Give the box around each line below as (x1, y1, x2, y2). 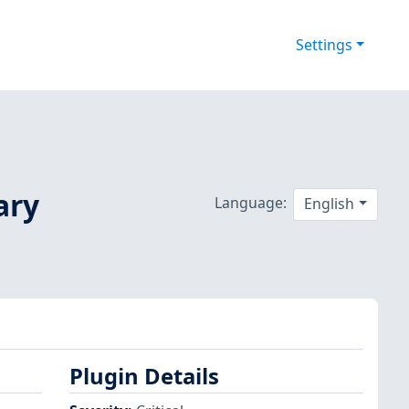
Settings (295, 35, 352, 56)
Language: (214, 192, 287, 213)
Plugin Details (69, 362, 219, 392)
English (304, 194, 355, 215)
